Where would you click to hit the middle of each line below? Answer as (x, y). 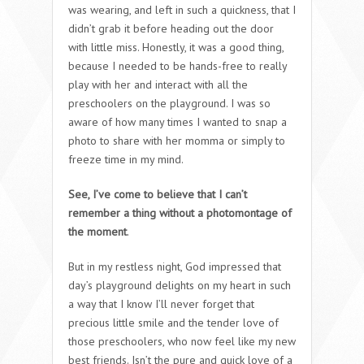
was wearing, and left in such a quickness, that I (182, 9)
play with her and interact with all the (158, 84)
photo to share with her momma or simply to (177, 140)
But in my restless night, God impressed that (175, 266)
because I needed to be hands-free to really (178, 65)
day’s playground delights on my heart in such (180, 285)
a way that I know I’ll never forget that (161, 303)
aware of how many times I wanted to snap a (178, 121)
